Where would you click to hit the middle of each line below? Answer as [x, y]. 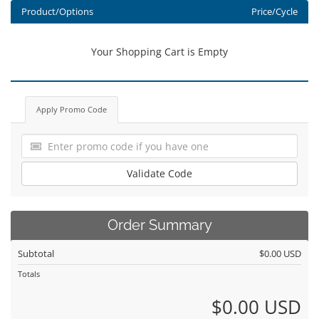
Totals [29, 274]
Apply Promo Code [72, 109]
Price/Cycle [274, 12]
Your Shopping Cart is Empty [159, 52]
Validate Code [159, 173]
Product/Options [57, 12]
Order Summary [159, 225]
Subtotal [36, 253]
